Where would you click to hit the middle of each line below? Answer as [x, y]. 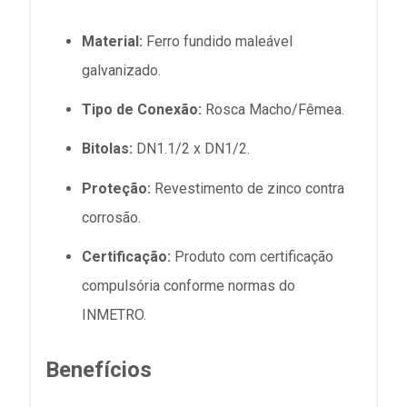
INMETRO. [114, 314]
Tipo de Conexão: [142, 110]
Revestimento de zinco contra [248, 188]
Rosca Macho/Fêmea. [273, 110]
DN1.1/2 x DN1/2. [191, 149]
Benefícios [99, 369]
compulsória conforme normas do [189, 285]
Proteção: [116, 188]
